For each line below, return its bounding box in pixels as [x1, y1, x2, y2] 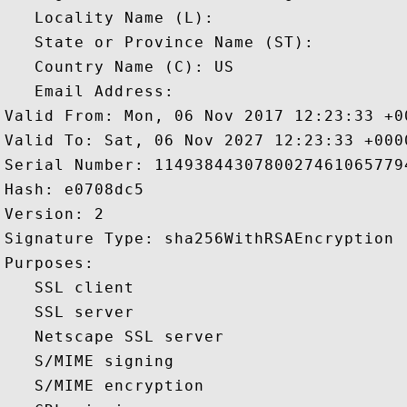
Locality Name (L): [5, 9, 224, 26]
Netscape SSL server [5, 328, 234, 345]
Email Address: [5, 83, 184, 100]
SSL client [5, 279, 144, 296]
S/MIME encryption [5, 377, 214, 394]
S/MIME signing [5, 352, 184, 370]
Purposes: [5, 254, 114, 272]
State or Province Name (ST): [5, 34, 324, 51]
